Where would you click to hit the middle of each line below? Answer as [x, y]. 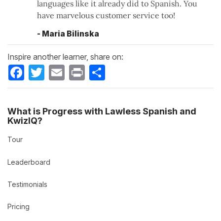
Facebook [42, 69]
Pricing [18, 207]
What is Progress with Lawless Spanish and [102, 111]
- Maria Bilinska [68, 34]
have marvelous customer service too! [106, 15]
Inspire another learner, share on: [65, 56]
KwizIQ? [25, 121]
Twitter [57, 69]
